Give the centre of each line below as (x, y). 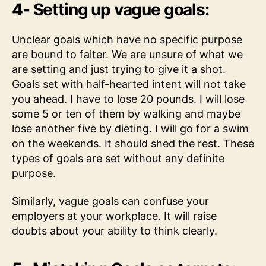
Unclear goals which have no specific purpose (127, 39)
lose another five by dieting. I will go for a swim (130, 128)
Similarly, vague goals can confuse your (110, 201)
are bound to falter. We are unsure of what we (127, 54)
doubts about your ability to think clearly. (115, 231)
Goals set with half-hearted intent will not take (129, 84)
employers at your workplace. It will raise (114, 216)
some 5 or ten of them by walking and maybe (126, 113)
